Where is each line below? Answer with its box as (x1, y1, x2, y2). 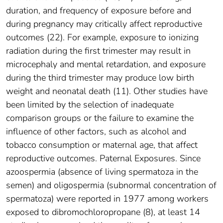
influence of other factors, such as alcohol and (6, 125, 186, 137)
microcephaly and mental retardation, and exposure (6, 58, 206, 70)
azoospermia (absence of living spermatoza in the (6, 165, 198, 178)
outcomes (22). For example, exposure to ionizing (6, 31, 199, 43)
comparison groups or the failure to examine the (6, 111, 194, 124)
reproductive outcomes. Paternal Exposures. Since (6, 152, 201, 164)
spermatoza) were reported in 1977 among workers (6, 192, 209, 205)
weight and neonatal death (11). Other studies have (6, 85, 208, 97)
